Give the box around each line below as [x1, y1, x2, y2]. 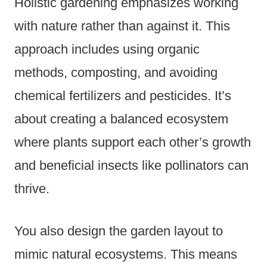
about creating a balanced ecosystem [14, 111, 228, 127]
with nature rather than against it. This [14, 18, 230, 34]
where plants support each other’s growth [14, 135, 251, 150]
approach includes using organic [14, 42, 200, 57]
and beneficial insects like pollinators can [14, 158, 249, 173]
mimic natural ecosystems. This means [14, 247, 237, 262]
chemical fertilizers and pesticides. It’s [14, 88, 231, 104]
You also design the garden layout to [14, 223, 223, 239]
